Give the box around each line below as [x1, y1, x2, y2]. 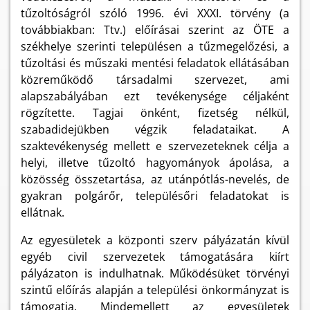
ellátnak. [21, 204, 64, 220]
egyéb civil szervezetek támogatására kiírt [21, 248, 289, 264]
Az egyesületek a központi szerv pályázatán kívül [21, 232, 289, 248]
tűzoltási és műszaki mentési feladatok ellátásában [21, 55, 289, 71]
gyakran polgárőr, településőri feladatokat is [21, 188, 289, 203]
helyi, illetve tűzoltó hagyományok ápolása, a [21, 154, 289, 170]
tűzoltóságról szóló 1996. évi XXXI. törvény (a [21, 5, 289, 21]
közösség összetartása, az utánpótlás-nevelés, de [21, 171, 289, 187]
